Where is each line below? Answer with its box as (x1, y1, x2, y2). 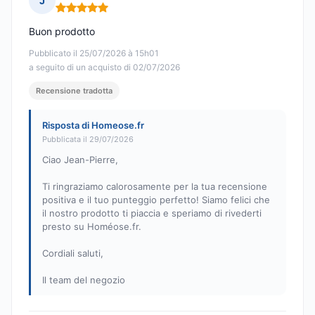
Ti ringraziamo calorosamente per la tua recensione (42, 181, 267, 193)
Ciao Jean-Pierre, (42, 154, 118, 166)
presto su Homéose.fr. (42, 221, 141, 233)
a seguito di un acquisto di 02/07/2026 (29, 62, 180, 73)
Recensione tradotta (36, 86, 112, 96)
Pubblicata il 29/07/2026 (42, 134, 134, 145)
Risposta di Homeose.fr (42, 120, 144, 131)
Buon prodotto (29, 25, 95, 38)
